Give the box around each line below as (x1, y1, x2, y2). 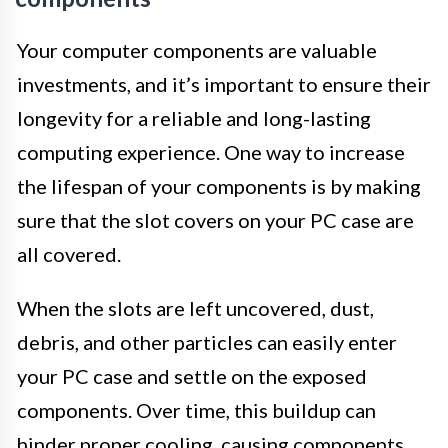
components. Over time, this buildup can (17, 398, 376, 423)
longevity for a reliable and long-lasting (17, 106, 371, 131)
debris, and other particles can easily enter (17, 330, 397, 355)
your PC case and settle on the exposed (17, 364, 367, 389)
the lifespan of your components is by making (17, 174, 421, 199)
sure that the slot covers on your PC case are (17, 208, 414, 233)
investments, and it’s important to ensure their (17, 72, 431, 97)
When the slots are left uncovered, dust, (17, 296, 374, 321)
